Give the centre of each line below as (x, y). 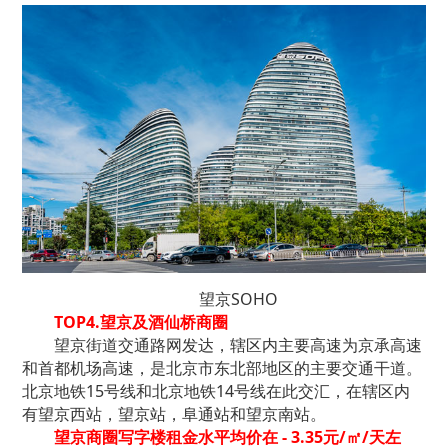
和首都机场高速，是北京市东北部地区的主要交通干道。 (222, 368)
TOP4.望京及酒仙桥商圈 (141, 322)
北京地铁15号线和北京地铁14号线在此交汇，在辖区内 (216, 391)
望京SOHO (238, 299)
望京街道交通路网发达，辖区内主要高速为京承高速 (238, 345)
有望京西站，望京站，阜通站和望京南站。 (174, 414)
